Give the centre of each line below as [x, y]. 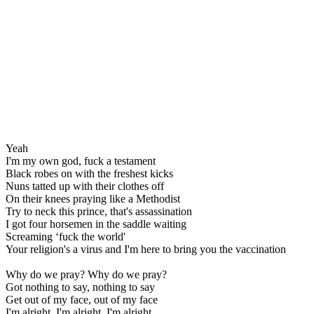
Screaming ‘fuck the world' [66, 236]
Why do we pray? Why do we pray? [86, 274]
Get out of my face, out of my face [82, 299]
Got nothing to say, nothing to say [80, 287]
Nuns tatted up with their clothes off [85, 186]
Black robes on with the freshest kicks [89, 173]
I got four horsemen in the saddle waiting [96, 224]
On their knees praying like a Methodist [93, 198]
